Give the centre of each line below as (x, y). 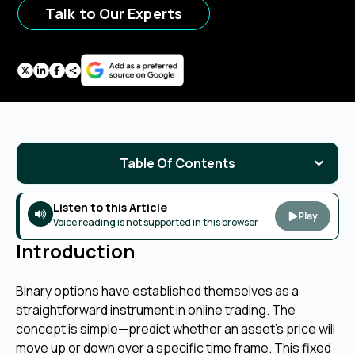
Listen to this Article (110, 208)
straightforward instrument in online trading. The (156, 310)
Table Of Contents (177, 163)
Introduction (75, 252)
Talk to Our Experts (114, 13)
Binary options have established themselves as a (157, 291)
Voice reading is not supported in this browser (156, 223)
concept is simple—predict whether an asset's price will (176, 329)
